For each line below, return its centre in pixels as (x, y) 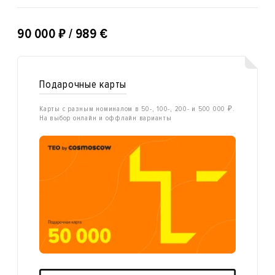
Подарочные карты (83, 84)
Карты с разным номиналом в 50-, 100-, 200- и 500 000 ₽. (137, 109)
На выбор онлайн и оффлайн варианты (106, 118)
